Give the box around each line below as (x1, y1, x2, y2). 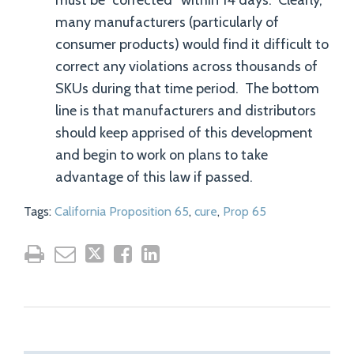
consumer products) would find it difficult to (55, 36, 329, 53)
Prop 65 (223, 204, 266, 219)
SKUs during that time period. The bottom (55, 80, 319, 97)
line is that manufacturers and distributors (55, 102, 316, 119)
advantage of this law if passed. (55, 168, 253, 186)
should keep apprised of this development (55, 124, 313, 141)
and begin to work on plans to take (55, 146, 268, 164)
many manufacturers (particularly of (55, 13, 279, 31)
